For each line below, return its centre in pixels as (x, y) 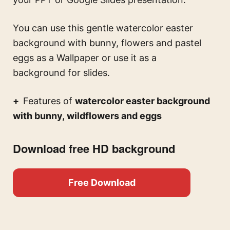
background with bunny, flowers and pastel (107, 43)
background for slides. (61, 73)
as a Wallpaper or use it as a (95, 58)
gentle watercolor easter (140, 28)
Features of (49, 101)
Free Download (102, 183)
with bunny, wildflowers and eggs (87, 116)
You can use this (50, 28)
